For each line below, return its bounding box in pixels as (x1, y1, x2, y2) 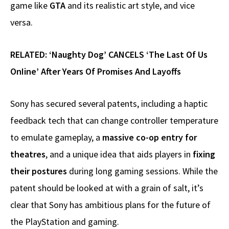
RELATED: (10, 49, 49, 61)
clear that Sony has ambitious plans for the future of (10, 199, 211, 211)
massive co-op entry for (102, 131, 197, 144)
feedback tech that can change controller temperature (10, 114, 218, 127)
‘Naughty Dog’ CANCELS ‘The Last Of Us (49, 49, 208, 61)
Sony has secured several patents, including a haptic (10, 98, 208, 110)
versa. (10, 16, 33, 29)
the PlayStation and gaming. (10, 216, 119, 228)
